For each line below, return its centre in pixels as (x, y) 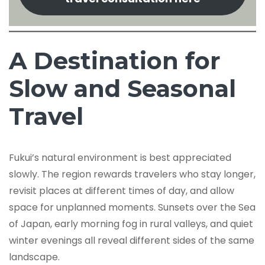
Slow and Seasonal (122, 88)
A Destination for (115, 60)
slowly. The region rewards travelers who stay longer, (132, 174)
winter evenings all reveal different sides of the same (132, 241)
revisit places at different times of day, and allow (122, 191)
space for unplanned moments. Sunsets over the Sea (132, 208)
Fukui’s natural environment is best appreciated (120, 158)
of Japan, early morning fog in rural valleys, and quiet (131, 224)
